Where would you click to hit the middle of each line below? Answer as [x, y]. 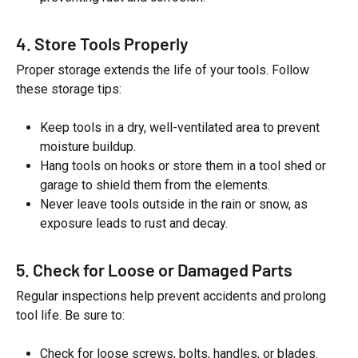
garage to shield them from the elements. [155, 185]
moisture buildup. [88, 147]
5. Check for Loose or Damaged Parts [154, 269]
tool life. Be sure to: [70, 315]
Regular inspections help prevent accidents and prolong [171, 296]
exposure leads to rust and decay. [134, 223]
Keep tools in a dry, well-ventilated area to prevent [180, 127]
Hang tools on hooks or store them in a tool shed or [183, 166]
